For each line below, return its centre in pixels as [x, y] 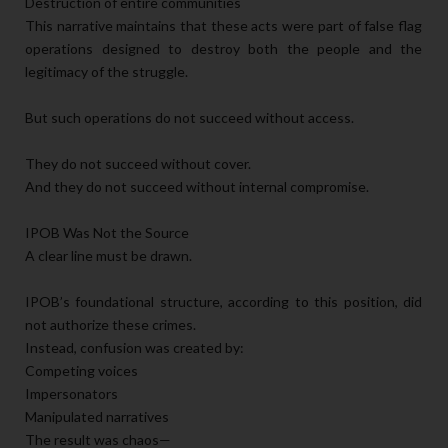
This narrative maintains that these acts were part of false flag [223, 25]
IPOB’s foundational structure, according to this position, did [223, 301]
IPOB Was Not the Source [107, 232]
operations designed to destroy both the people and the [223, 48]
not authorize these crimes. [110, 324]
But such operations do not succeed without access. [189, 117]
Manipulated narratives [97, 416]
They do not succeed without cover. [138, 163]
